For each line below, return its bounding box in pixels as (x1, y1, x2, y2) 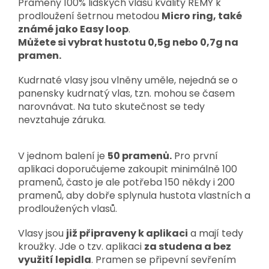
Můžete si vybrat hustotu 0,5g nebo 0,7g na (18, 35, 238, 49)
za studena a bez (144, 239, 231, 253)
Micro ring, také (162, 8, 242, 23)
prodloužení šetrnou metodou (18, 8, 162, 23)
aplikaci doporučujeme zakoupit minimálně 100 (18, 162, 237, 176)
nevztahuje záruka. (18, 112, 106, 127)
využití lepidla (18, 252, 91, 267)
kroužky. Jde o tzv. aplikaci (18, 239, 144, 253)
